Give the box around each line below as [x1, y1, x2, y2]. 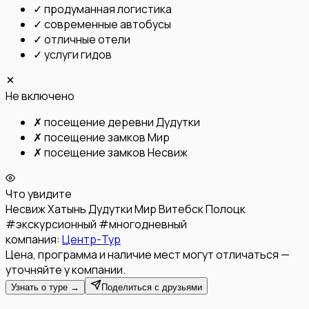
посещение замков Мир [44, 130, 170, 146]
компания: [6, 232, 62, 248]
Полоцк [206, 201, 246, 217]
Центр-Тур [62, 232, 121, 248]
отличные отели [44, 32, 130, 48]
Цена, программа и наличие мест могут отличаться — [6, 247, 290, 263]
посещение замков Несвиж [44, 145, 188, 161]
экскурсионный [16, 217, 97, 232]
